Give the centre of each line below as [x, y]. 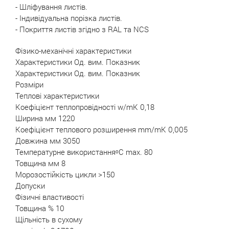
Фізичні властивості [50, 197]
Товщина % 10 [40, 208]
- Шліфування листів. [51, 7]
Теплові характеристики [57, 96]
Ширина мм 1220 [45, 118]
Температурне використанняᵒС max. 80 [84, 152]
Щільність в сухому [49, 219]
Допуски [30, 186]
